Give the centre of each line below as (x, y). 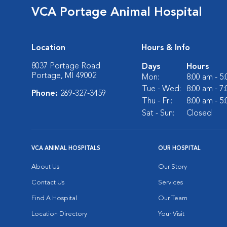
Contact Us (48, 183)
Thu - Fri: (157, 101)
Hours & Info (166, 48)
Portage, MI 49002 (64, 76)
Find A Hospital (54, 198)
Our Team (173, 198)
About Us (45, 167)
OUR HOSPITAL (179, 149)
